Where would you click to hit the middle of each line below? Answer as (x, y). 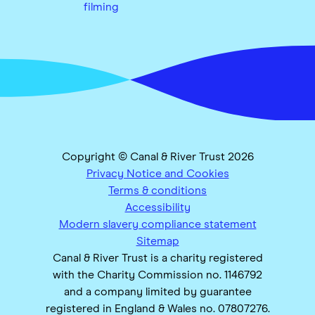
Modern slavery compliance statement (157, 225)
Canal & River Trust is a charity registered (157, 258)
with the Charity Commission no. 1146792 (157, 275)
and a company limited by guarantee (157, 292)
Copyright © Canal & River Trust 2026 (157, 157)
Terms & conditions (157, 191)
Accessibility (157, 208)
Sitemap (157, 242)
